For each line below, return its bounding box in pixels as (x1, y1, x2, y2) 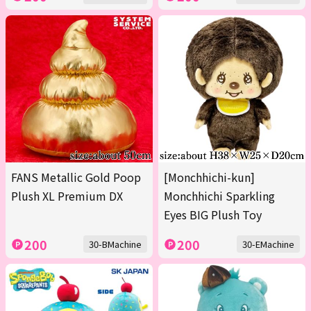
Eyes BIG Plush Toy (164, 206, 262, 224)
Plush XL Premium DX (11, 187, 123, 205)
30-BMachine (89, 237, 142, 251)
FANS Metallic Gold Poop (11, 169, 141, 186)
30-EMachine (242, 237, 294, 251)
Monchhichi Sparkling (164, 187, 275, 205)
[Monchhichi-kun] (164, 169, 255, 186)
